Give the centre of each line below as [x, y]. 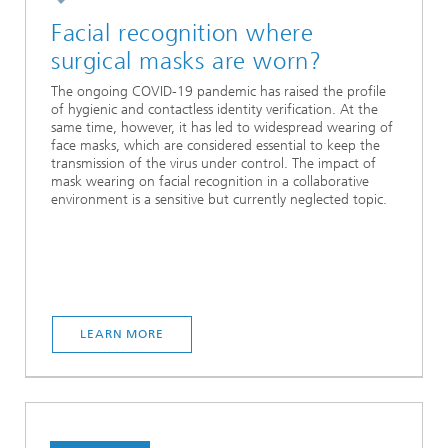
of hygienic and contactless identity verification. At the [214, 110]
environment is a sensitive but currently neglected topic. [219, 200]
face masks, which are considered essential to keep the [215, 146]
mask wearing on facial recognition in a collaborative [210, 182]
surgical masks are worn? [186, 61]
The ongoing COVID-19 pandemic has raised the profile [218, 92]
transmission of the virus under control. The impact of [213, 164]
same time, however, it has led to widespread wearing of [222, 128]
